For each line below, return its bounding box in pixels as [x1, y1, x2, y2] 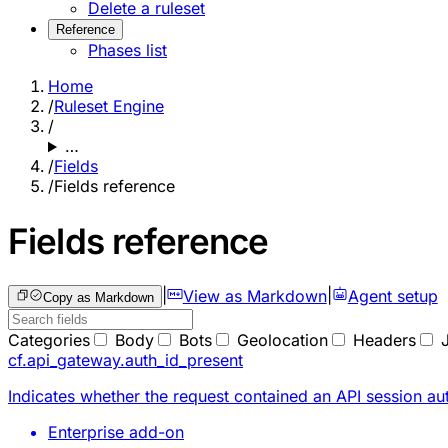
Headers [353, 329, 416, 350]
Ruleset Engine [54, 96, 164, 117]
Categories [8, 329, 90, 350]
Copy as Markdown [42, 289, 154, 305]
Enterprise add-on [48, 421, 184, 442]
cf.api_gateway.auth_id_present [8, 349, 243, 370]
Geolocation [237, 329, 328, 350]
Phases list [88, 40, 167, 61]
